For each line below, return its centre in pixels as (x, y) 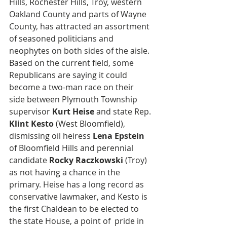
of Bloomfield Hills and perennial (72, 148)
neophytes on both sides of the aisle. (80, 51)
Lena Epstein (119, 136)
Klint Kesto (31, 124)
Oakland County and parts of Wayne (79, 14)
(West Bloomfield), (90, 124)
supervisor (31, 111)
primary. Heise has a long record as (78, 184)
